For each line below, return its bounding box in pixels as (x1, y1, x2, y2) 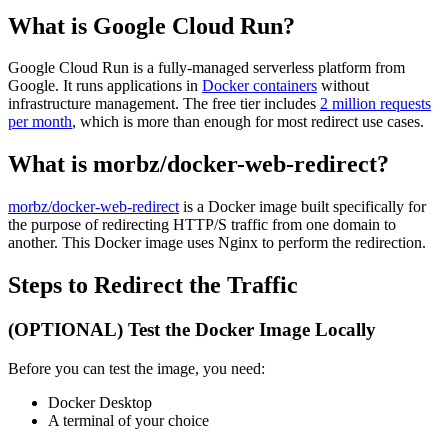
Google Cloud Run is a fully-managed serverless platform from (8, 59, 405, 77)
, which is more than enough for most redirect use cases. (72, 113, 424, 131)
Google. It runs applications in (8, 77, 202, 95)
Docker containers (202, 77, 317, 95)
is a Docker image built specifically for (179, 198, 426, 216)
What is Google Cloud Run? (8, 12, 295, 39)
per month (8, 113, 72, 131)
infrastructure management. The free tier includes (8, 95, 320, 113)
